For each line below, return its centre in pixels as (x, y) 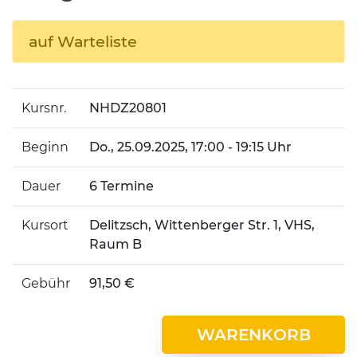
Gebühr (46, 283)
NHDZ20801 (128, 108)
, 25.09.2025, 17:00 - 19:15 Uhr (201, 147)
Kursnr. (44, 108)
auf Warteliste (83, 41)
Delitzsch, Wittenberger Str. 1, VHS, (202, 225)
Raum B (116, 244)
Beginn (45, 147)
